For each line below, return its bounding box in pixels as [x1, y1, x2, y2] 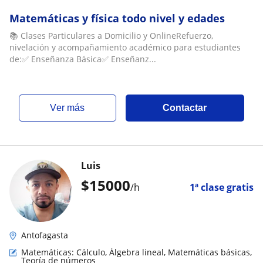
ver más [56, 103, 85, 113]
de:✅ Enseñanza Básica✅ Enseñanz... [9, 53, 156, 65]
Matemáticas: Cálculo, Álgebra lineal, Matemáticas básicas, [21, 247, 252, 258]
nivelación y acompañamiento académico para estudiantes [9, 42, 241, 53]
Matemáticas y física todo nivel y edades [9, 11, 225, 25]
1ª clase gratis [190, 181, 254, 194]
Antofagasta [21, 230, 68, 241]
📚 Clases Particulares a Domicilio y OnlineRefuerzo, [9, 30, 213, 41]
